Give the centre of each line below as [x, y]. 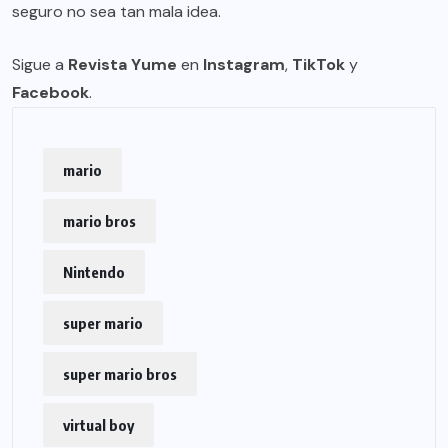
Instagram [244, 65]
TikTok [318, 65]
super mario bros [120, 374]
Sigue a [40, 65]
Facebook [50, 93]
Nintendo [94, 272]
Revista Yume [122, 65]
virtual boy [98, 425]
